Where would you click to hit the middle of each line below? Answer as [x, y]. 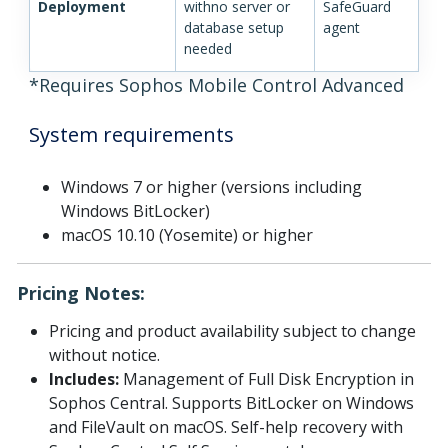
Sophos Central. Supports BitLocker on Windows [231, 403]
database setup [234, 28]
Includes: [84, 379]
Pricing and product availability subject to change [232, 331]
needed [208, 49]
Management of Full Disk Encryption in [266, 379]
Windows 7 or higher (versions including [211, 187]
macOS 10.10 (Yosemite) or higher [187, 235]
